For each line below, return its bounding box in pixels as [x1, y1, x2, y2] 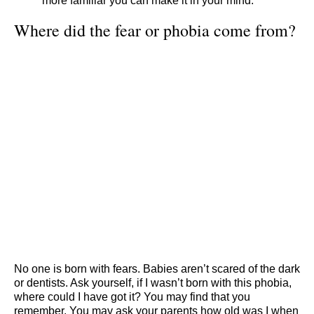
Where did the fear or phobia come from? [14, 18, 296, 41]
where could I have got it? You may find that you [14, 291, 250, 303]
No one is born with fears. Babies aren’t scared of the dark [14, 263, 300, 275]
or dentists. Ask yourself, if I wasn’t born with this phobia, [14, 277, 292, 289]
